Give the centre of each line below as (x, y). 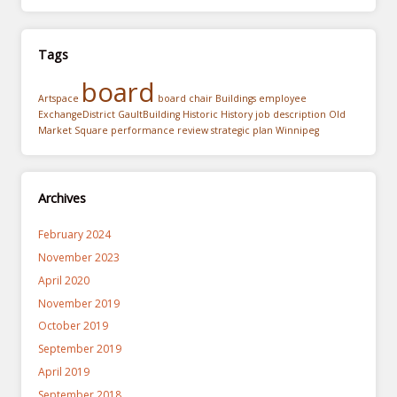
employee (283, 98)
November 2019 (79, 303)
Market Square (74, 130)
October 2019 (74, 326)
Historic (201, 114)
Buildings (236, 98)
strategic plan (242, 130)
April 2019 (64, 372)
